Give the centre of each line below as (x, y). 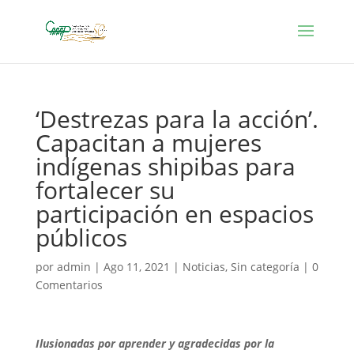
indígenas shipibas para (165, 166)
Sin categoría (265, 267)
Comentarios (69, 285)
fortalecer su (105, 190)
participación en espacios (174, 214)
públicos (81, 237)
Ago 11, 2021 (136, 267)
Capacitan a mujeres (148, 143)
